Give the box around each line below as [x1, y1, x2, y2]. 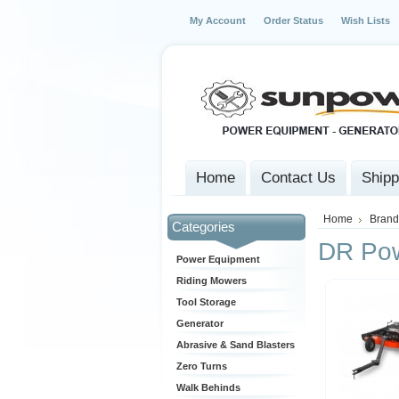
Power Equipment [176, 254, 260, 265]
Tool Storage [176, 297, 236, 307]
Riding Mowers [176, 275, 247, 286]
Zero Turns [176, 361, 227, 371]
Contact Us [261, 169, 336, 186]
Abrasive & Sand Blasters [176, 339, 295, 350]
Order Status [264, 15, 323, 26]
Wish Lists [341, 15, 390, 26]
